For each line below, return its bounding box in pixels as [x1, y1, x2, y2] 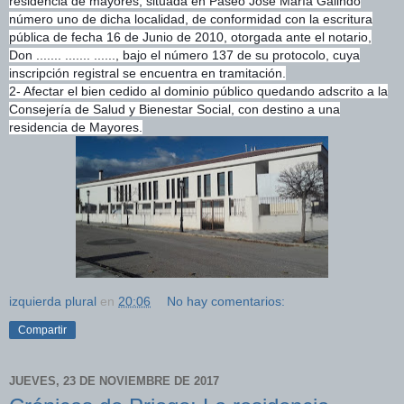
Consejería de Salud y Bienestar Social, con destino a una [9, 101, 340, 116]
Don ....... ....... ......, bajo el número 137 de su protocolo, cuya [9, 47, 360, 62]
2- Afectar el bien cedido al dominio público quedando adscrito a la [9, 83, 388, 98]
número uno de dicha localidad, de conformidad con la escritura [9, 11, 372, 26]
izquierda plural [9, 293, 96, 308]
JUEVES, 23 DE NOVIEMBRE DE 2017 [9, 374, 219, 389]
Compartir [18, 323, 67, 336]
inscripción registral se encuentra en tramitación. [9, 65, 286, 80]
